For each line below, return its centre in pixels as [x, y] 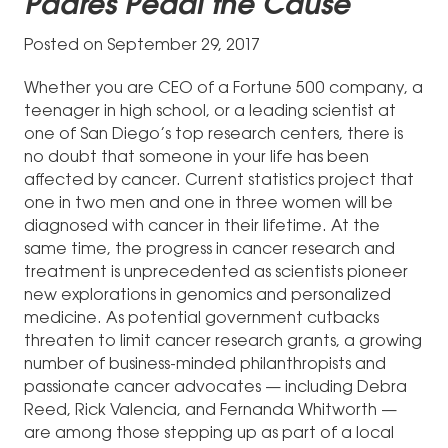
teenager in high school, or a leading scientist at [210, 111]
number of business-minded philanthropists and [205, 364]
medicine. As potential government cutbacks [201, 318]
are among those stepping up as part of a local [209, 433]
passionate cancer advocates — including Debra [215, 387]
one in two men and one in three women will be [208, 203]
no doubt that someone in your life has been [196, 157]
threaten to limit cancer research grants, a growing [223, 341]
